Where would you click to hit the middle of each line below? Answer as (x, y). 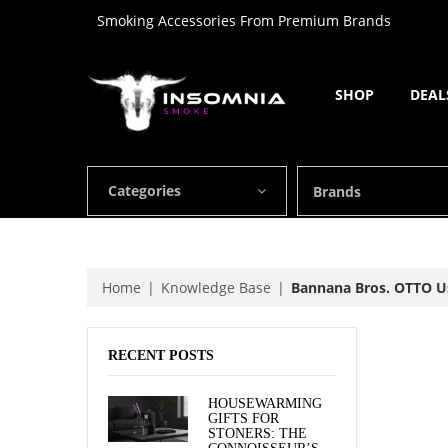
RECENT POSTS (161, 355)
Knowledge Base (216, 287)
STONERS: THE (257, 433)
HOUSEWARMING (265, 403)
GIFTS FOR (243, 418)
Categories (144, 190)
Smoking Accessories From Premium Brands (244, 20)
